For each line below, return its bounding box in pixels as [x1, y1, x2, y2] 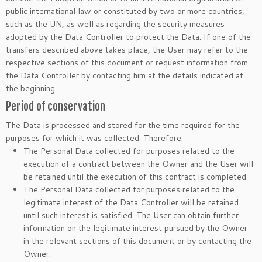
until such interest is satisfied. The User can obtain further [23, 209, 239, 221]
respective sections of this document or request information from [6, 57, 248, 68]
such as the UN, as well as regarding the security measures [6, 18, 225, 30]
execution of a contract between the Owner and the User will [23, 158, 253, 170]
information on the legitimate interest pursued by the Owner [23, 222, 247, 234]
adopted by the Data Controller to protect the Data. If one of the [6, 31, 251, 43]
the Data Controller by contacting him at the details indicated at [6, 70, 243, 81]
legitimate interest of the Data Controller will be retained [23, 196, 239, 208]
